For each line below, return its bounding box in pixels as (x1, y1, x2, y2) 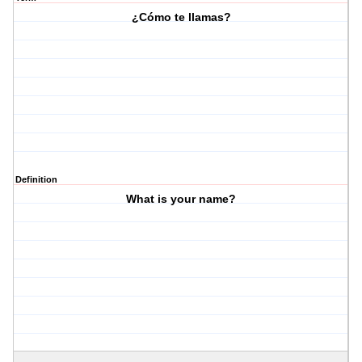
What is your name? (126, 192, 237, 206)
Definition (15, 175, 57, 185)
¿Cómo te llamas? (131, 11, 231, 24)
